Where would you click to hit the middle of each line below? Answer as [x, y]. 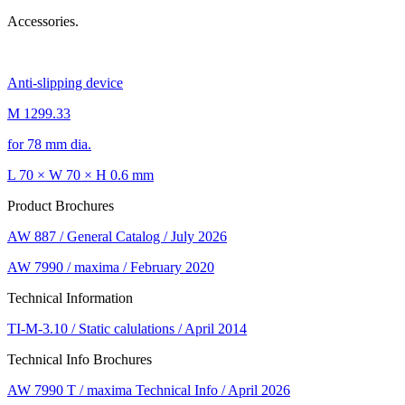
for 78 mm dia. [49, 145]
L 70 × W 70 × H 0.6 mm [80, 175]
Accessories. [43, 22]
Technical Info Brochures [80, 360]
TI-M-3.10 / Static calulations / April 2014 [127, 329]
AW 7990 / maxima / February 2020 [111, 268]
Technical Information [70, 298]
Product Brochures [61, 206]
